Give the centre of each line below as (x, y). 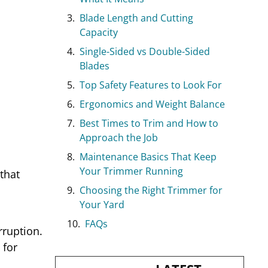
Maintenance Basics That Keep (148, 156)
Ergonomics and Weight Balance (152, 104)
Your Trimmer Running (131, 171)
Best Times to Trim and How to (149, 123)
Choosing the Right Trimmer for (151, 190)
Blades (95, 66)
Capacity (99, 32)
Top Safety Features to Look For (151, 85)
